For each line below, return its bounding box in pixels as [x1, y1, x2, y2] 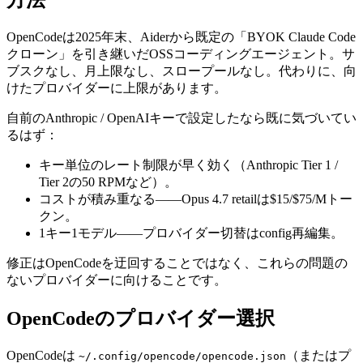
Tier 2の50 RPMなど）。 [39, 174, 177, 189]
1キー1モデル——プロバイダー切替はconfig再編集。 [39, 225, 344, 240]
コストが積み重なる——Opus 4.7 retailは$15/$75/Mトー [39, 191, 352, 206]
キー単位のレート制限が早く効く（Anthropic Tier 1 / [39, 157, 338, 172]
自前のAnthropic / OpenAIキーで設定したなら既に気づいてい [6, 110, 357, 125]
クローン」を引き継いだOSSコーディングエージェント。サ [6, 46, 355, 61]
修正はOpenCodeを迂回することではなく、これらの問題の [6, 255, 348, 270]
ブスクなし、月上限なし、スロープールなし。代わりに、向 [6, 63, 357, 78]
